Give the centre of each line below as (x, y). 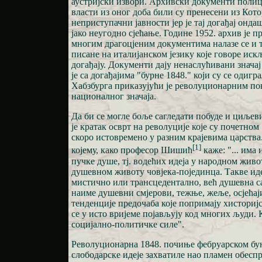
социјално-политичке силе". (128, 224)
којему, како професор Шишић (132, 150)
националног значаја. (114, 96)
